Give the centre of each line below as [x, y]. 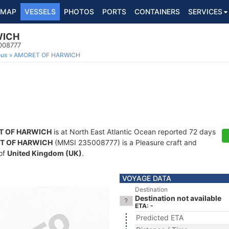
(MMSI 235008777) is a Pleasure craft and [125, 142]
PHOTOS [79, 12]
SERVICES [205, 12]
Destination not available [178, 198]
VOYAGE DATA [147, 178]
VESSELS [40, 12]
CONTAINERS [157, 12]
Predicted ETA [160, 217]
